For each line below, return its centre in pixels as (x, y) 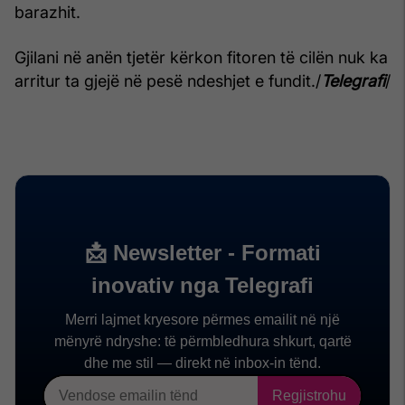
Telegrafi (353, 80)
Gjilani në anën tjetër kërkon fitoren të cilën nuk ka (201, 57)
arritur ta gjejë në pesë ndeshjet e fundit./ (168, 80)
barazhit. (47, 12)
